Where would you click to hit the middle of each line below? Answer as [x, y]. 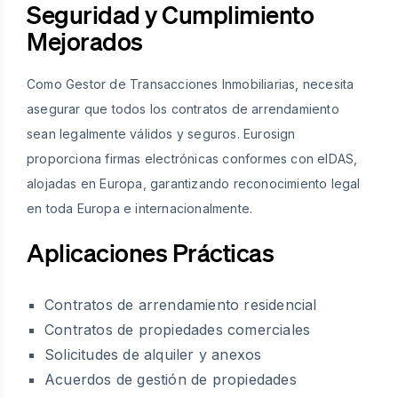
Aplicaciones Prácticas [150, 253]
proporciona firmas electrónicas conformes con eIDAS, [192, 159]
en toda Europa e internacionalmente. [140, 209]
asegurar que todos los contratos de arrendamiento [183, 109]
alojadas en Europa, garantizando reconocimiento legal [194, 184]
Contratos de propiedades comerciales [178, 330]
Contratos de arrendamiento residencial [181, 305]
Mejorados [85, 41]
